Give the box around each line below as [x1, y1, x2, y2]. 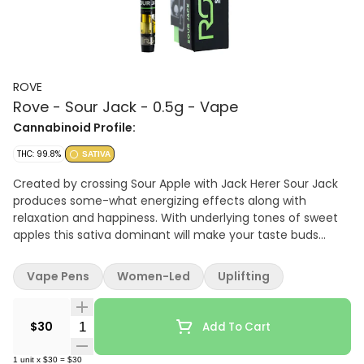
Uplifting [218, 268, 270, 284]
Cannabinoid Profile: [13, 119, 136, 136]
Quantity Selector [69, 316, 182, 336]
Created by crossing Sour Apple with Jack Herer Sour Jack [13, 175, 284, 192]
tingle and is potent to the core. [13, 244, 197, 260]
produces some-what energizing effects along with [13, 193, 248, 209]
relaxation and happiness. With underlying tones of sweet [13, 210, 338, 226]
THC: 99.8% [17, 148, 61, 160]
